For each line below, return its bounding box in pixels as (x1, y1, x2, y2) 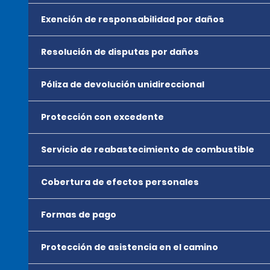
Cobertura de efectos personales (41, 176, 199, 188)
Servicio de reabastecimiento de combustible (41, 143, 254, 155)
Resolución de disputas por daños (41, 46, 199, 58)
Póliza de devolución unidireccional (41, 78, 204, 90)
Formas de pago (41, 209, 116, 221)
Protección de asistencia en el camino (41, 241, 218, 253)
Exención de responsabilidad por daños (41, 13, 224, 25)
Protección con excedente (41, 111, 164, 123)
